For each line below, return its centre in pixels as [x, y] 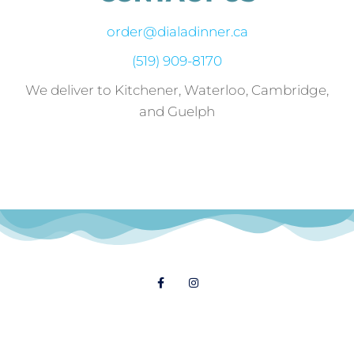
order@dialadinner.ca [177, 32]
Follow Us [177, 249]
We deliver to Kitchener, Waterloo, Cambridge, [177, 90]
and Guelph [177, 112]
